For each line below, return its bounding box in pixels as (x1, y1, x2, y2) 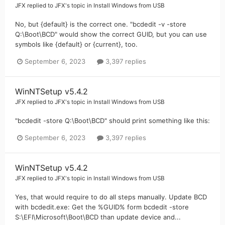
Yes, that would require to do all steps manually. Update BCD (15, 193, 207, 201)
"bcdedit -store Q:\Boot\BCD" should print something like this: (15, 116, 210, 125)
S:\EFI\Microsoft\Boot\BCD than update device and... (15, 213, 181, 221)
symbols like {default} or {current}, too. (15, 40, 138, 48)
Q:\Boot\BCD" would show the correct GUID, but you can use (15, 30, 207, 38)
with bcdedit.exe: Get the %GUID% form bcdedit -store (15, 203, 189, 211)
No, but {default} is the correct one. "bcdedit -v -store (15, 20, 186, 28)
